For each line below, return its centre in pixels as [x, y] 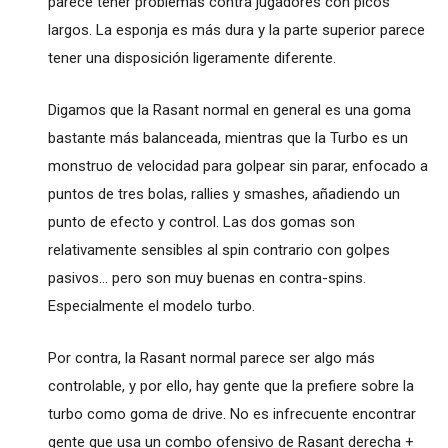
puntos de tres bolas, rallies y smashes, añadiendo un [223, 194]
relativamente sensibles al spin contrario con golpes [218, 250]
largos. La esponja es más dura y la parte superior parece [236, 30]
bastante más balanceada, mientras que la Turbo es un [227, 138]
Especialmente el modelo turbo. [151, 306]
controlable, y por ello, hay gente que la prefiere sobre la [230, 386]
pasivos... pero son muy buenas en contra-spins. [206, 278]
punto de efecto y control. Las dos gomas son [201, 222]
